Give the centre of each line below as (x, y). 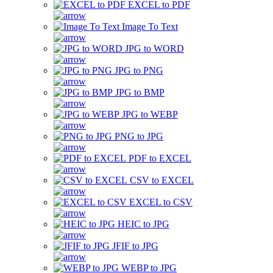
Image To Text (150, 27)
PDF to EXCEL (160, 158)
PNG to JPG (139, 136)
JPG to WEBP (150, 114)
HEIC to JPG (144, 224)
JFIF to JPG (135, 246)
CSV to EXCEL (162, 180)
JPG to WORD (154, 48)
